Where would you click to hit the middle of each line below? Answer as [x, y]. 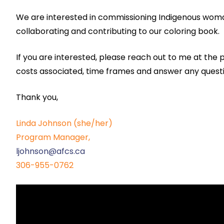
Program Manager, [53, 137]
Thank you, [37, 97]
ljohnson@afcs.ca [50, 151]
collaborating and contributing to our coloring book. [118, 31]
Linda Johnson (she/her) [64, 123]
